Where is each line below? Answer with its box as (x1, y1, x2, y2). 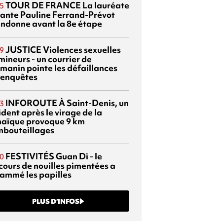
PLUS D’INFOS (32, 196, 79, 206)
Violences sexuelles (41, 43, 121, 55)
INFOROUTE (5, 97, 57, 109)
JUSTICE (5, 43, 41, 55)
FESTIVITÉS (5, 150, 54, 162)
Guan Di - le (54, 150, 102, 162)
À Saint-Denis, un (57, 97, 129, 109)
